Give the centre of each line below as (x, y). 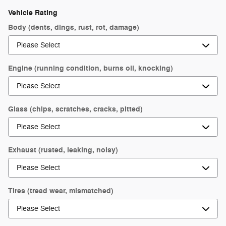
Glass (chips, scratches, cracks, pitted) (75, 109)
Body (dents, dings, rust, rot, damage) (74, 27)
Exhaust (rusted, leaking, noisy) (63, 150)
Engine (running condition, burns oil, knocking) (91, 68)
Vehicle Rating (33, 13)
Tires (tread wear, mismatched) (61, 191)
